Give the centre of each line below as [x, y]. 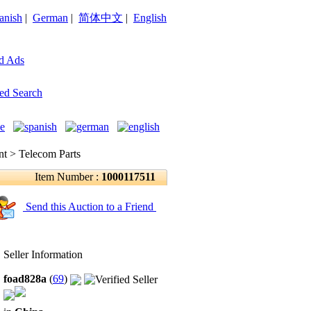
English [150, 18]
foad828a [26, 279]
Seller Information [43, 254]
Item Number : [68, 177]
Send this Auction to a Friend [90, 206]
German [50, 18]
